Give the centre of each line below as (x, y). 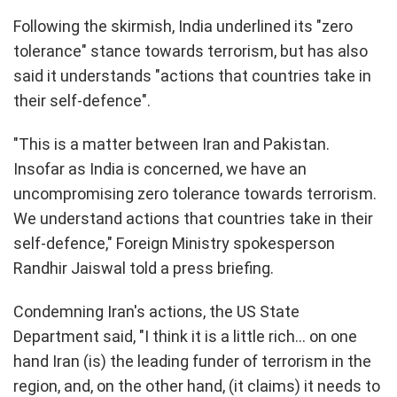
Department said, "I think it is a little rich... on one (185, 336)
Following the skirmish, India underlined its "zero (183, 26)
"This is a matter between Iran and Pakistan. (171, 144)
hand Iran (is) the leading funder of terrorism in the (192, 361)
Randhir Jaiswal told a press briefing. (144, 268)
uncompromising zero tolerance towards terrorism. (195, 193)
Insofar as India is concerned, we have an (160, 168)
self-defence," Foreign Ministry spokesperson (174, 243)
